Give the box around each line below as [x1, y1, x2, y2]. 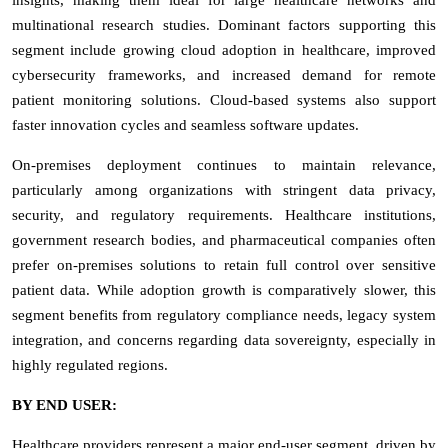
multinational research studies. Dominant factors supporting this [12, 16, 436, 33]
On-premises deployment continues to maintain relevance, [12, 156, 436, 173]
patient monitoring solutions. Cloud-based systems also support [12, 91, 436, 108]
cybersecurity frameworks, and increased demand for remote [12, 66, 436, 83]
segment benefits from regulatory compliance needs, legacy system [12, 306, 436, 323]
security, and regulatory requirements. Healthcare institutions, [12, 206, 436, 223]
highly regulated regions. [12, 356, 168, 373]
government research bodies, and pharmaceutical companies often [12, 231, 436, 248]
